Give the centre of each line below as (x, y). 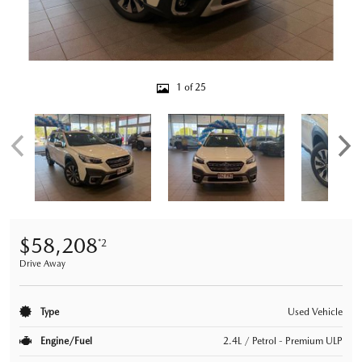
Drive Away (42, 263)
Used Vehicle (315, 311)
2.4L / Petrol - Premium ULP (283, 341)
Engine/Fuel (65, 341)
